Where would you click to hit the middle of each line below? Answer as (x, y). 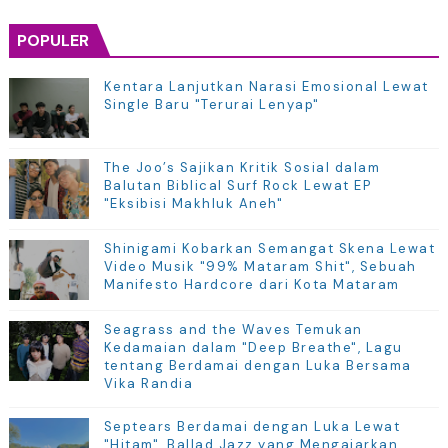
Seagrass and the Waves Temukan (233, 330)
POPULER (52, 41)
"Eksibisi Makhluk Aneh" (193, 204)
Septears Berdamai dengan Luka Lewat (252, 427)
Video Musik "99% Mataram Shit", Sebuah (260, 267)
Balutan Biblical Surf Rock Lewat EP (237, 186)
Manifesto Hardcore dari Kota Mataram (251, 285)
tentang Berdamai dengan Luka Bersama (257, 366)
